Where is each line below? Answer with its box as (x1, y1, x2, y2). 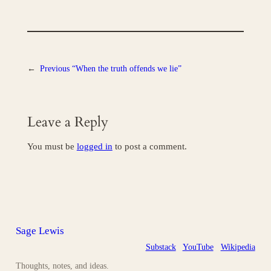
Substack (145, 242, 176, 252)
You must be (27, 142, 77, 152)
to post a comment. (112, 142, 187, 152)
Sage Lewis (16, 224, 65, 237)
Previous (39, 63, 70, 73)
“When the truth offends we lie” (71, 63, 181, 73)
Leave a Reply (27, 113, 108, 132)
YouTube (182, 242, 214, 252)
